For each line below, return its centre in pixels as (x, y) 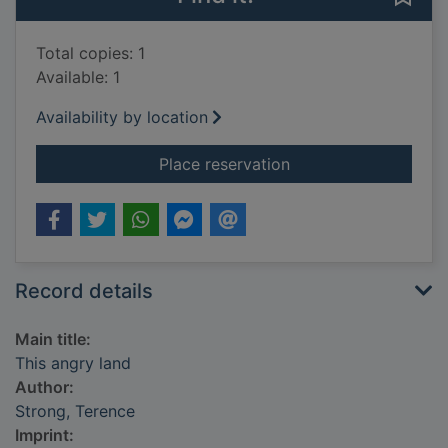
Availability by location (122, 117)
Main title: (53, 339)
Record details (84, 291)
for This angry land (360, 163)
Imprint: (44, 435)
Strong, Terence (75, 411)
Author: (44, 387)
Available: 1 (78, 77)
